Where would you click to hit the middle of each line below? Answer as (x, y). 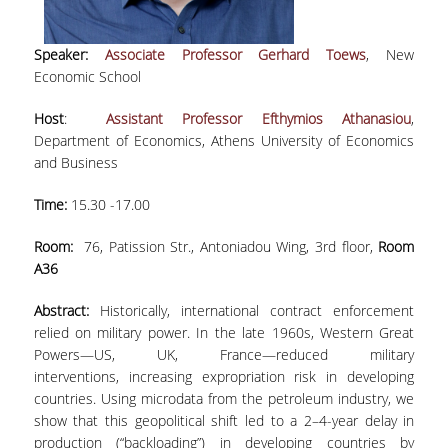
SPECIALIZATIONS (170, 129)
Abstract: (66, 310)
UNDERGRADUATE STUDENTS (207, 292)
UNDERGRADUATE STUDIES (193, 44)
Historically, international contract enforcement (257, 310)
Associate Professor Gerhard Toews (235, 54)
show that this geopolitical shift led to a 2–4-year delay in (224, 420)
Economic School (87, 76)
